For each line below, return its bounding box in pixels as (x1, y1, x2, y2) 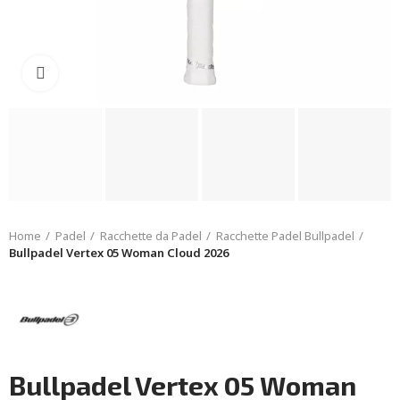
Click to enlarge (58, 65, 146, 80)
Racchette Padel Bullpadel (216, 228, 354, 244)
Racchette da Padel (100, 228, 202, 244)
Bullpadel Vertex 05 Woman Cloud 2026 (9, 245, 229, 261)
